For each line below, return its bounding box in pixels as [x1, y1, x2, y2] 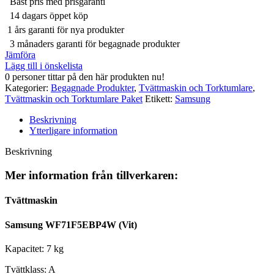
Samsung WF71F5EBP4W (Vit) [5, 219, 137, 230]
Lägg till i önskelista [5, 61, 83, 72]
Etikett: [145, 94, 172, 105]
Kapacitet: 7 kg [5, 243, 64, 254]
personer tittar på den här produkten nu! [12, 72, 165, 83]
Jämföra [5, 50, 35, 61]
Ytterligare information [29, 125, 117, 136]
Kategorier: [5, 83, 48, 94]
